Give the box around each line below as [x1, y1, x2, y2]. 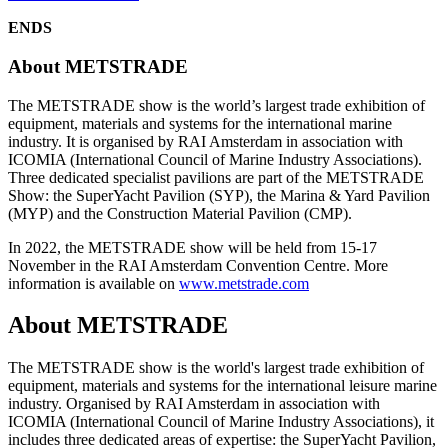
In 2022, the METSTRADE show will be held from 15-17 [8, 238, 377, 256]
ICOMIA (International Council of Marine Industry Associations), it [8, 413, 434, 431]
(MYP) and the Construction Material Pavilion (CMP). [8, 204, 352, 222]
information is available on [8, 274, 179, 292]
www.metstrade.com [179, 274, 309, 292]
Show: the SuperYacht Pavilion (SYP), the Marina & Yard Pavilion [8, 186, 430, 204]
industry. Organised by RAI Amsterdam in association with [8, 395, 380, 413]
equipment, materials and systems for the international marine [8, 114, 392, 132]
